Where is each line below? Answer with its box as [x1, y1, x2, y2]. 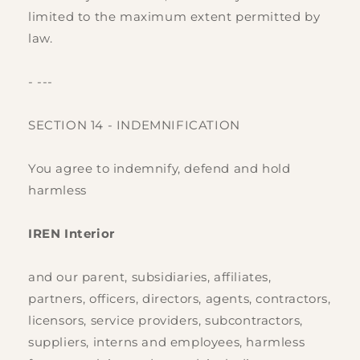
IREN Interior [28, 226, 115, 242]
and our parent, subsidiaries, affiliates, [28, 269, 272, 285]
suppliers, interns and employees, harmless [28, 334, 305, 350]
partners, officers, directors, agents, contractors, [28, 291, 331, 307]
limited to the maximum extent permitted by [28, 9, 321, 25]
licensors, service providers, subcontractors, [28, 313, 304, 329]
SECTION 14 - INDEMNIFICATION [28, 117, 240, 133]
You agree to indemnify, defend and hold [28, 161, 291, 177]
